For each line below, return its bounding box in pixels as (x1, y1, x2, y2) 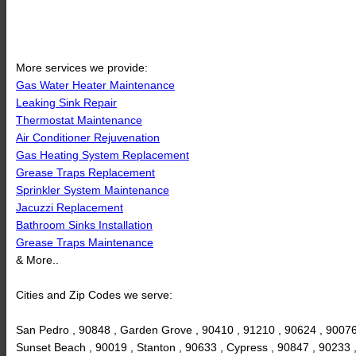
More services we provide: (16, 60, 148, 74)
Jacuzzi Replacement (16, 200, 123, 214)
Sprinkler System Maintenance (16, 183, 169, 196)
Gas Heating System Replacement (16, 148, 189, 161)
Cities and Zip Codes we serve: (16, 288, 172, 301)
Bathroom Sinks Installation (16, 218, 153, 231)
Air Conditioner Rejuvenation (16, 130, 160, 144)
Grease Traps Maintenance (16, 235, 153, 249)
